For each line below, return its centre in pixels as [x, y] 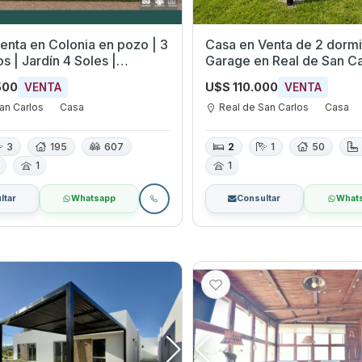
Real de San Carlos [263, 107]
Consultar [259, 198]
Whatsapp [94, 198]
